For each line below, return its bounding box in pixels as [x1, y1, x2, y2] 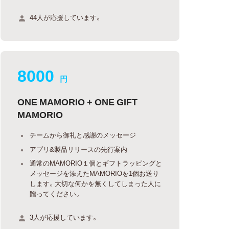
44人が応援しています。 [30, 12, 102, 22]
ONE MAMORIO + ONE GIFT [17, 95, 138, 108]
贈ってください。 [30, 189, 82, 198]
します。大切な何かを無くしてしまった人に [30, 178, 162, 188]
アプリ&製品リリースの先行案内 [30, 144, 128, 154]
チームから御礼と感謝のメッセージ [30, 130, 136, 140]
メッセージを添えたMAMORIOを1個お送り [30, 168, 159, 178]
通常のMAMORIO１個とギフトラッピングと [30, 158, 163, 168]
